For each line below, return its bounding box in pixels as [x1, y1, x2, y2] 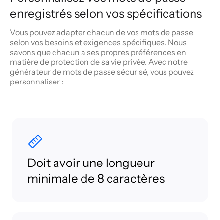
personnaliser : [10, 76, 63, 86]
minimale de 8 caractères [27, 171, 165, 186]
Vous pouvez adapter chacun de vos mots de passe [10, 27, 193, 37]
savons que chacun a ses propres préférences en [10, 47, 186, 57]
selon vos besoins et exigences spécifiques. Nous [10, 37, 187, 47]
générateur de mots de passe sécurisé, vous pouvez [10, 66, 194, 77]
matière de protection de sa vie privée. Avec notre [10, 56, 188, 67]
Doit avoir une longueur [27, 155, 155, 170]
